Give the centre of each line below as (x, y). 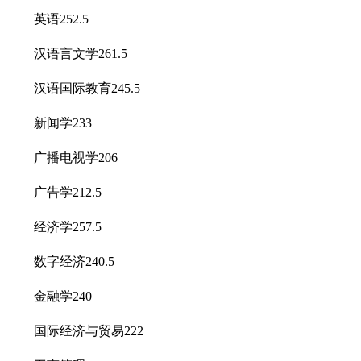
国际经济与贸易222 (76, 330)
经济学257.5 (55, 226)
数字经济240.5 (61, 261)
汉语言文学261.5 (68, 53)
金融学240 (50, 296)
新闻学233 (50, 122)
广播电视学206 (63, 157)
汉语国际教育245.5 (74, 88)
